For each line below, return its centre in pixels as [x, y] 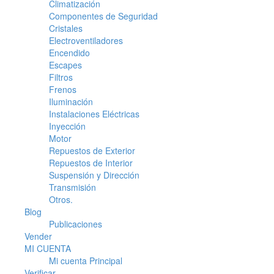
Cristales [66, 28]
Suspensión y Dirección [94, 175]
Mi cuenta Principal [86, 261]
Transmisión [72, 187]
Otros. [61, 200]
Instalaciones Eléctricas [94, 114]
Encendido [69, 53]
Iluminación [71, 102]
